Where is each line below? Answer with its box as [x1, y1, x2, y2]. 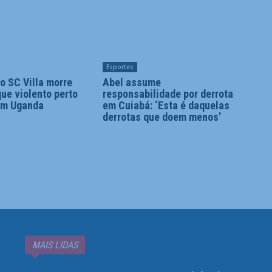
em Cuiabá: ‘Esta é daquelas [102, 99, 229, 112]
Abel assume [102, 76, 161, 89]
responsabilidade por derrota [102, 87, 233, 101]
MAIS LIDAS [32, 239, 78, 251]
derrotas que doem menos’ [102, 110, 221, 124]
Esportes [106, 63, 134, 72]
